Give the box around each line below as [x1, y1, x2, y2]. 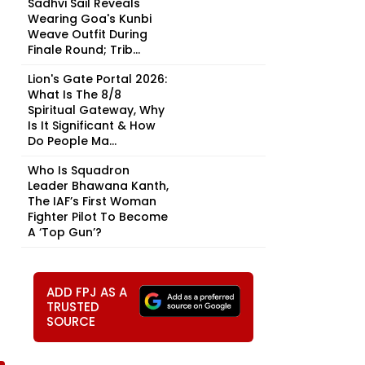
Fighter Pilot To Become [28, 209, 168, 225]
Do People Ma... [28, 133, 117, 149]
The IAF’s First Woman [28, 193, 156, 209]
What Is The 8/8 [28, 86, 121, 103]
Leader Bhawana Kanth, [28, 178, 169, 194]
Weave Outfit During [28, 26, 147, 42]
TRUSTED [46, 298, 99, 315]
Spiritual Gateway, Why [28, 102, 165, 118]
